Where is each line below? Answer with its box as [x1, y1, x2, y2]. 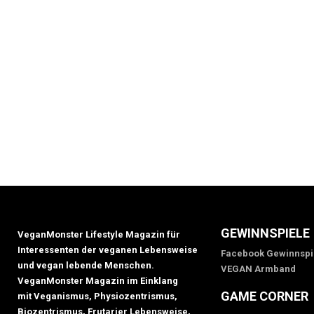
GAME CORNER [221, 289, 308, 304]
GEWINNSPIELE [221, 225, 310, 240]
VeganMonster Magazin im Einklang [18, 275, 178, 286]
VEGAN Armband [221, 263, 296, 274]
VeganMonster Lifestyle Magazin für [18, 228, 180, 240]
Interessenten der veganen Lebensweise [18, 244, 198, 255]
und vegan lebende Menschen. [18, 259, 154, 271]
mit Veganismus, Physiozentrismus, [18, 290, 177, 301]
